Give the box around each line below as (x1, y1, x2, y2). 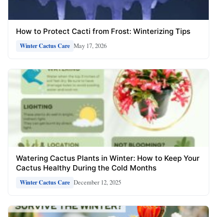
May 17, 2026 (74, 41, 107, 50)
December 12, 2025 (74, 178, 121, 187)
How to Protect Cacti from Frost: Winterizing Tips (16, 26, 190, 36)
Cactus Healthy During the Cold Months (16, 163, 156, 172)
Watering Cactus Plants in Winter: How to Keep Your (16, 153, 200, 163)
